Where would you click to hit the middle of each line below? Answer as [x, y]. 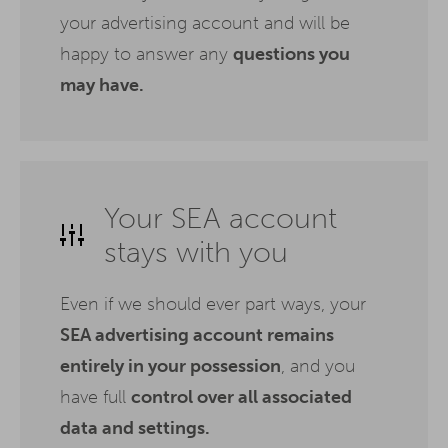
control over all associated [241, 396]
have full [95, 396]
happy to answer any [146, 53]
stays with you [196, 251]
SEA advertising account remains [197, 334]
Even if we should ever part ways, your [213, 303]
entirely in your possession [170, 365]
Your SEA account [220, 217]
